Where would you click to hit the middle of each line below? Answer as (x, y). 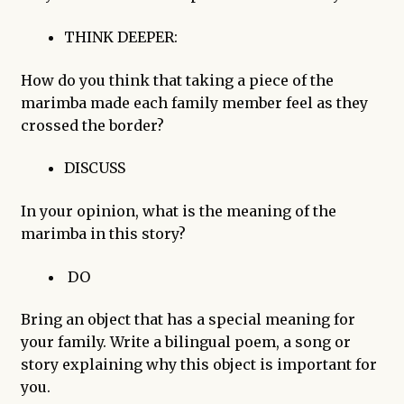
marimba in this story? (103, 233)
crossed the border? (92, 125)
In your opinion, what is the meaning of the (178, 211)
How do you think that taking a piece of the (177, 80)
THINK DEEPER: (120, 37)
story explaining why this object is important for (198, 365)
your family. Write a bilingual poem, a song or (185, 342)
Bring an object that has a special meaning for (188, 320)
